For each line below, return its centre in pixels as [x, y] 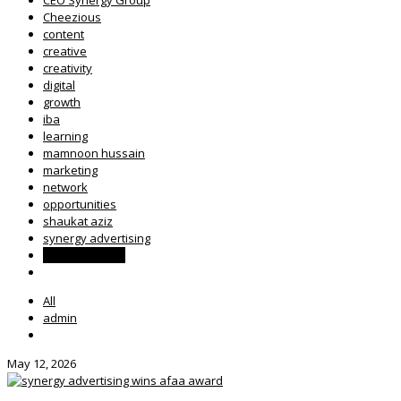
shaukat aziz [78, 221]
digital [59, 85]
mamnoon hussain [94, 153]
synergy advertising [97, 238]
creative [65, 51]
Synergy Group [84, 255]
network [65, 187]
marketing [70, 170]
